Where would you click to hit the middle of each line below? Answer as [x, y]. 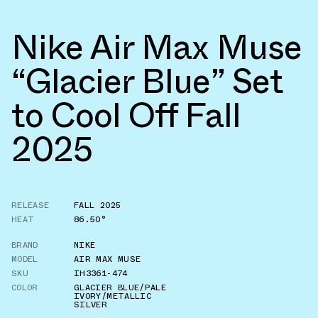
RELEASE [31, 205]
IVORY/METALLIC [113, 296]
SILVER [91, 304]
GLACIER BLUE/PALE [120, 287]
